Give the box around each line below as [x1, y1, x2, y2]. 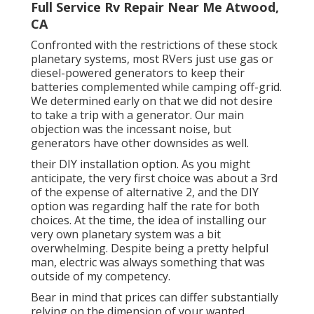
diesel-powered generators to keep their [31, 65, 245, 81]
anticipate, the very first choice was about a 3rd [31, 170, 278, 186]
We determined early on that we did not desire [31, 93, 273, 109]
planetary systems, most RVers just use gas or [31, 51, 273, 67]
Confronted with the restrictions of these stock [31, 37, 278, 53]
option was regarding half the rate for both [31, 198, 259, 214]
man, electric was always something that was [31, 254, 265, 271]
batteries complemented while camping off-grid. [31, 79, 282, 95]
